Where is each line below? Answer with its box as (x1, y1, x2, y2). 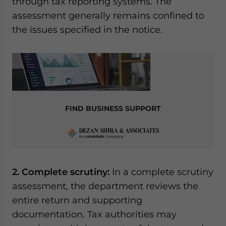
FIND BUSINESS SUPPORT (65, 104, 161, 113)
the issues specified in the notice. (12, 24, 162, 35)
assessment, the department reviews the (12, 181, 198, 191)
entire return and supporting (12, 195, 142, 205)
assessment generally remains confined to (12, 10, 204, 21)
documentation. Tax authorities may (12, 209, 177, 219)
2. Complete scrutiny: (12, 166, 112, 177)
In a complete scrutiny (112, 166, 213, 177)
